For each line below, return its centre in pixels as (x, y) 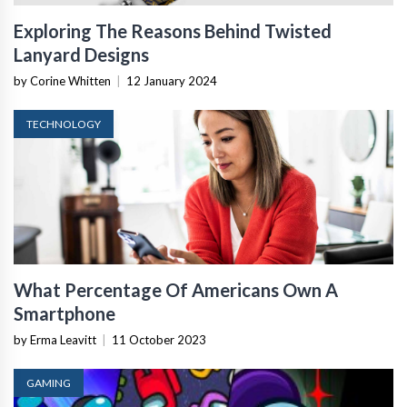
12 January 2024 (172, 81)
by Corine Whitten (62, 81)
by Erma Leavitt (55, 340)
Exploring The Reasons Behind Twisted (173, 31)
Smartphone (65, 313)
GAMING (49, 383)
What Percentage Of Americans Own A (176, 290)
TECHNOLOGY (64, 124)
